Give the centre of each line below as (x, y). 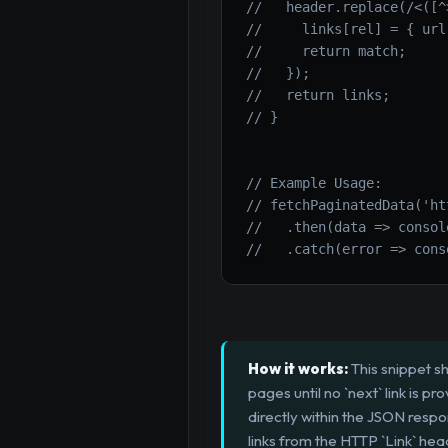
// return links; (318, 95)
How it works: (298, 369)
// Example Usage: (314, 183)
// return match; (326, 51)
